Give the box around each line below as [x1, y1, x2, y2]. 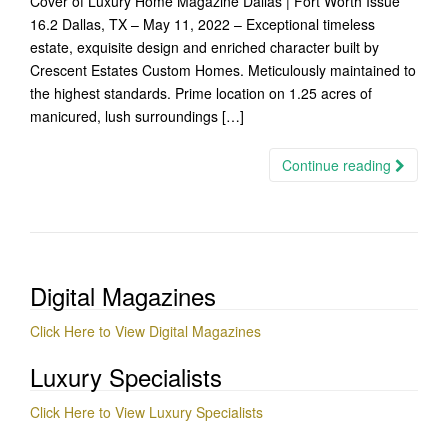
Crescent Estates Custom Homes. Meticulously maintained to [30, 60, 416, 80]
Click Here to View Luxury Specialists [30, 402, 263, 422]
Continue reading [282, 155, 395, 175]
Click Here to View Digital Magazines [30, 321, 261, 341]
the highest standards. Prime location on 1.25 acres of [30, 83, 372, 103]
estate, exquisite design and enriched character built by [30, 37, 379, 57]
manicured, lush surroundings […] [30, 106, 244, 126]
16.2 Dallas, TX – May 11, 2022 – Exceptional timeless [30, 14, 375, 34]
